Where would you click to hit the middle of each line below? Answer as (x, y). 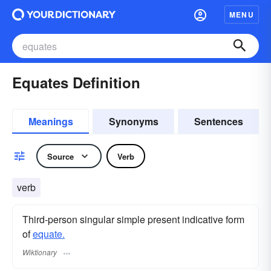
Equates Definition (76, 82)
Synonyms (133, 121)
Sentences (218, 121)
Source (60, 156)
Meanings (51, 121)
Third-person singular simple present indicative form (133, 219)
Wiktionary (40, 252)
